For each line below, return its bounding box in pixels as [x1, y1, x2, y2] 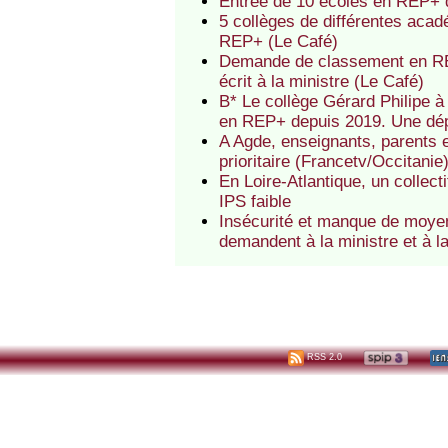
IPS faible [219, 192, 292, 212]
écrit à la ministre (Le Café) [219, 72, 425, 92]
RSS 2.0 [304, 352, 343, 363]
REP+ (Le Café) [219, 32, 339, 52]
